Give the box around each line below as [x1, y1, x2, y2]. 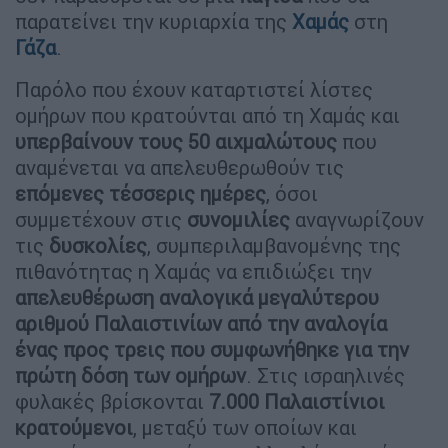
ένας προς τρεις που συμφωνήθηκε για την [15, 336, 409, 362]
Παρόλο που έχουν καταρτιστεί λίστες [15, 76, 373, 102]
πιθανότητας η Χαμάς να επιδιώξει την [15, 258, 372, 284]
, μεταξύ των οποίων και [133, 414, 357, 440]
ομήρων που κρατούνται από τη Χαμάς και [15, 102, 400, 128]
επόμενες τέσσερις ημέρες [15, 180, 266, 206]
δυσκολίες [49, 232, 147, 258]
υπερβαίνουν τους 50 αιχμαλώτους [15, 128, 337, 154]
